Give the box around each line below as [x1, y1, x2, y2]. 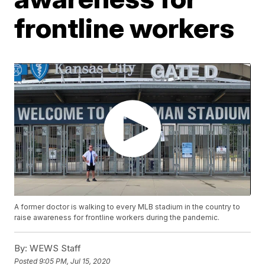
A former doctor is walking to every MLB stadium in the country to [14, 202, 241, 212]
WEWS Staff [27, 243, 82, 254]
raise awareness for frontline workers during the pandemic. [14, 213, 220, 222]
